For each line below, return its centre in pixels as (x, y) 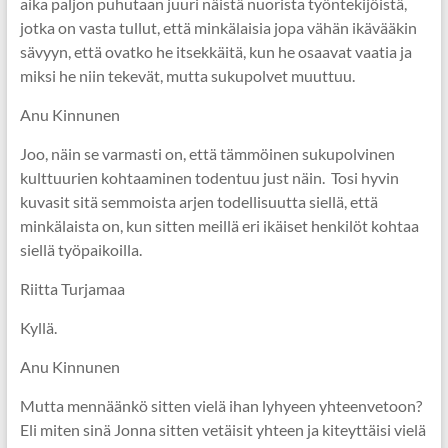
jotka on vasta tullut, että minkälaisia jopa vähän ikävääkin (218, 27)
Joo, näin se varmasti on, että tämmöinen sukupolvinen (207, 153)
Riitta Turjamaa (72, 288)
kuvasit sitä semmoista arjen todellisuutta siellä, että (198, 201)
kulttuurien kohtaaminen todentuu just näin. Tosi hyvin (209, 177)
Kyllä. (38, 327)
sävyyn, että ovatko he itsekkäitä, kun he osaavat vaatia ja (215, 51)
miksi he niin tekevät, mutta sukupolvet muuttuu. (187, 75)
